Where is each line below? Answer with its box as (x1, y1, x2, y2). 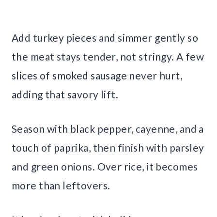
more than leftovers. (12, 179, 110, 191)
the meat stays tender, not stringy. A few (12, 50, 204, 62)
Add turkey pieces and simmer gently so (12, 31, 198, 44)
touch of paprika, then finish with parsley (12, 141, 204, 154)
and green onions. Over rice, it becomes (12, 160, 198, 172)
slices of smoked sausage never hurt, (12, 69, 183, 81)
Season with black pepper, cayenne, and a (12, 122, 204, 135)
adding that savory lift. (12, 88, 119, 100)
